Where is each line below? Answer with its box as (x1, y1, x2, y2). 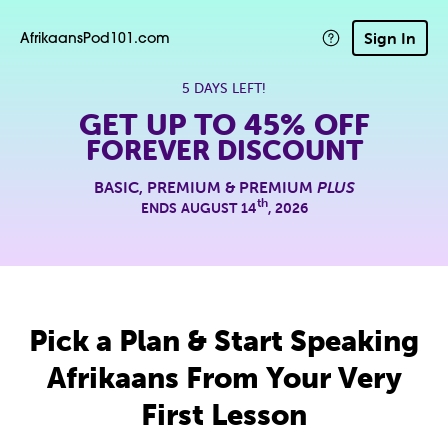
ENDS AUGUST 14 (140, 198, 257, 217)
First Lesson (141, 397, 307, 433)
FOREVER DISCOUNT (85, 133, 363, 167)
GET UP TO (78, 106, 244, 143)
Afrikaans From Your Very (46, 360, 402, 396)
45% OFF (243, 106, 370, 143)
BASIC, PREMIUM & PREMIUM (93, 177, 317, 197)
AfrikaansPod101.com (20, 32, 170, 47)
